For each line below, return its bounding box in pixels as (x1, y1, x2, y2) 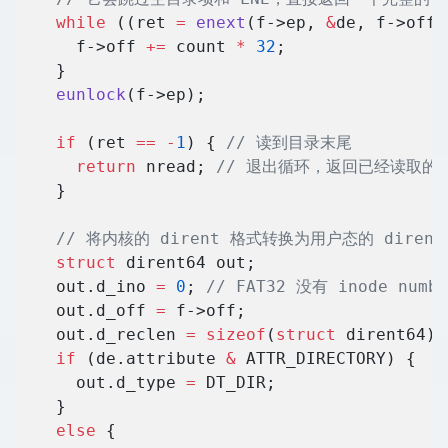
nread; (136, 157, 206, 177)
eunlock (16, 85, 126, 105)
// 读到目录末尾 (216, 133, 352, 153)
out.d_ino (16, 277, 156, 297)
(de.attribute (76, 349, 226, 369)
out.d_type (16, 373, 186, 393)
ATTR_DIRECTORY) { (236, 349, 416, 369)
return (16, 157, 136, 177)
